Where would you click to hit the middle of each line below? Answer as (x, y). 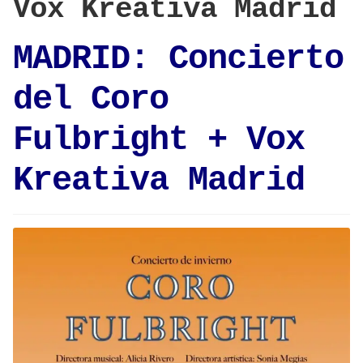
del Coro (91, 99)
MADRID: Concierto (178, 59)
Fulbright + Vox (159, 140)
